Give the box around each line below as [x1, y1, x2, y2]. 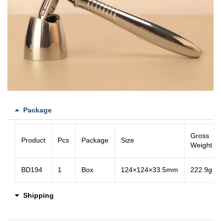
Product [21, 136, 45, 144]
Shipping [23, 191, 54, 199]
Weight [190, 141, 212, 149]
